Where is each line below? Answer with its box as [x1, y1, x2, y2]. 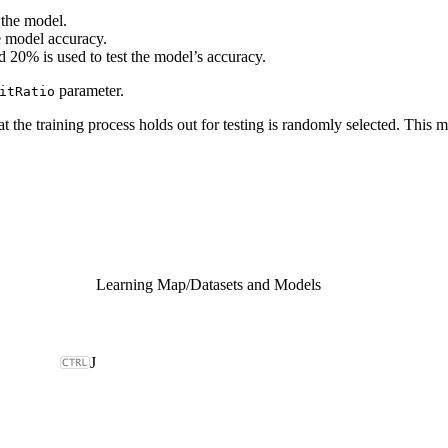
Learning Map [96, 275, 186, 293]
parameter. [55, 81, 124, 99]
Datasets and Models [190, 275, 321, 293]
